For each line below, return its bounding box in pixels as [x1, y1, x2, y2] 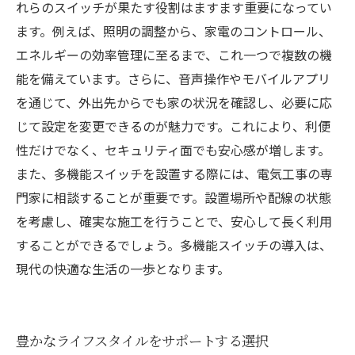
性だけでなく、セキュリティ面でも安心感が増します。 [16, 140, 330, 159]
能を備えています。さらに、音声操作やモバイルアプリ [16, 69, 330, 88]
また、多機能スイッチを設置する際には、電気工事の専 [16, 164, 333, 183]
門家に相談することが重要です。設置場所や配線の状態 [16, 188, 331, 207]
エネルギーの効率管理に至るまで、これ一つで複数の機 [16, 45, 332, 64]
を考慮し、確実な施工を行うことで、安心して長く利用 [16, 212, 332, 231]
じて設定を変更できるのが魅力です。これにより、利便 [16, 116, 330, 136]
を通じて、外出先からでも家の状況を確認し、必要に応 [16, 93, 332, 112]
